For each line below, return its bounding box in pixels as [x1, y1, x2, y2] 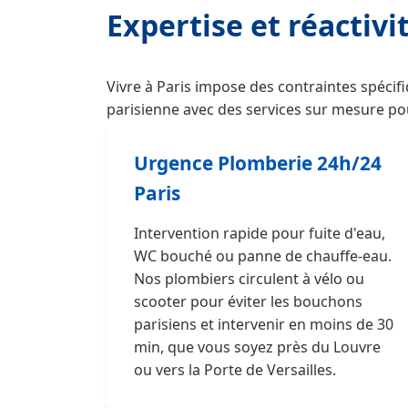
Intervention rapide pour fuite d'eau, [134, 223, 385, 243]
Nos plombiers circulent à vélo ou [134, 269, 364, 289]
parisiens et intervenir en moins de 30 [134, 314, 393, 334]
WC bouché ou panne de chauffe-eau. [134, 246, 392, 266]
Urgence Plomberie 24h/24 [134, 150, 382, 176]
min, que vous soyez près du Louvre [134, 337, 381, 357]
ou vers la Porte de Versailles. [134, 360, 336, 380]
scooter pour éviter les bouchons [134, 291, 362, 311]
